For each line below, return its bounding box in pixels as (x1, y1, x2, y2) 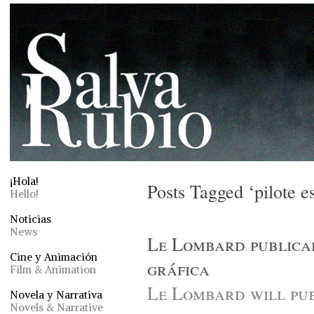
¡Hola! (10, 175, 39, 188)
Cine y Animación (10, 250, 97, 264)
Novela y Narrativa (10, 288, 102, 301)
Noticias (10, 212, 51, 226)
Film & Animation (10, 263, 96, 276)
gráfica (147, 256, 210, 280)
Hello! (10, 187, 39, 200)
